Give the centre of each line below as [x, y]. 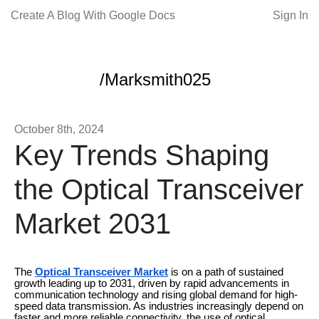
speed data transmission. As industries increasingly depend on [159, 306]
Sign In [291, 15]
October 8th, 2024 [59, 129]
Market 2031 [93, 224]
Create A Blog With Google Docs [93, 15]
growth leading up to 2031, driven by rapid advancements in [152, 283]
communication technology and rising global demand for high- [156, 295]
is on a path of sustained [226, 272]
